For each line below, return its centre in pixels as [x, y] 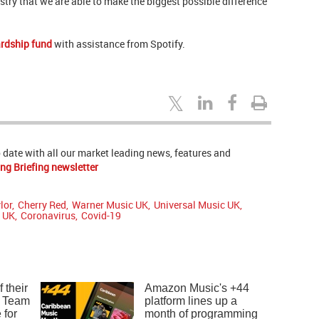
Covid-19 [101, 216]
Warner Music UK [110, 205]
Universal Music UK [197, 205]
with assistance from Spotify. [119, 44]
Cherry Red [42, 205]
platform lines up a [191, 301]
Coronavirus [48, 216]
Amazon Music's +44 [197, 288]
